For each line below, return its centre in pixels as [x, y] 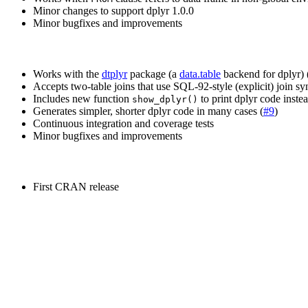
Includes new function [82, 99]
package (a [153, 74]
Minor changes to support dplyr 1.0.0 [113, 11]
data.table [200, 74]
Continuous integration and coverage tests [123, 124]
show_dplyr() [165, 100]
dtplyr [114, 74]
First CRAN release [76, 187]
